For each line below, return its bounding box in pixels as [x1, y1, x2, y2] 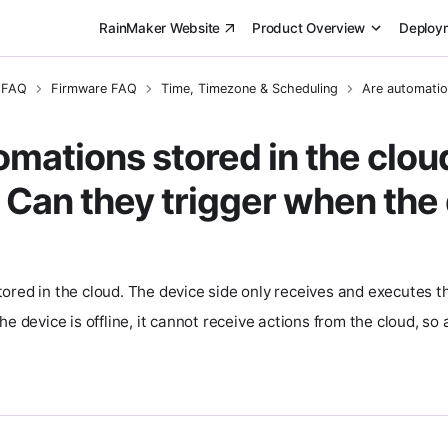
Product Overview [252, 20, 365, 36]
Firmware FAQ [50, 81, 137, 96]
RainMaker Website [99, 20, 220, 36]
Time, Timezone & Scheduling [160, 81, 338, 96]
